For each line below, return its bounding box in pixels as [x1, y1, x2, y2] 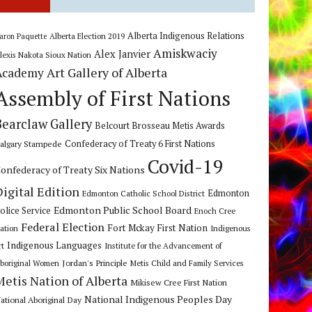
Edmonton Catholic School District [82, 188, 205, 199]
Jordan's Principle [62, 257, 128, 269]
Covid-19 [148, 154, 224, 180]
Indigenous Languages [7, 239, 102, 252]
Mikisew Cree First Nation [130, 276, 228, 288]
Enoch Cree [194, 205, 236, 217]
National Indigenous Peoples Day [84, 292, 233, 306]
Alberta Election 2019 [49, 31, 125, 42]
